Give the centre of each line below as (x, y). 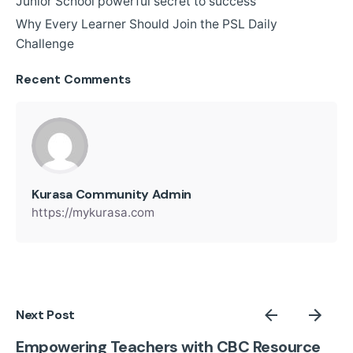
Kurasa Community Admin (111, 194)
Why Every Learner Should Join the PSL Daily (147, 24)
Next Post (46, 315)
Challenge (45, 43)
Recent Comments (73, 79)
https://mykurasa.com (93, 212)
